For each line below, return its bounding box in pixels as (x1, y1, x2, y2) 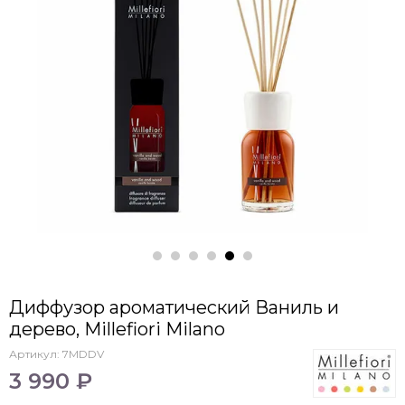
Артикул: (9, 347, 62, 361)
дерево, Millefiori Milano (9, 318, 225, 340)
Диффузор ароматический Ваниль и (9, 297, 339, 318)
